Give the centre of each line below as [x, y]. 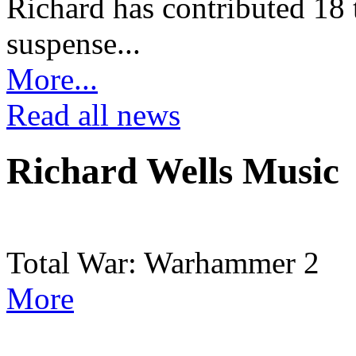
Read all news [93, 114]
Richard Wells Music [173, 170]
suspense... [74, 43]
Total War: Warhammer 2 [163, 263]
